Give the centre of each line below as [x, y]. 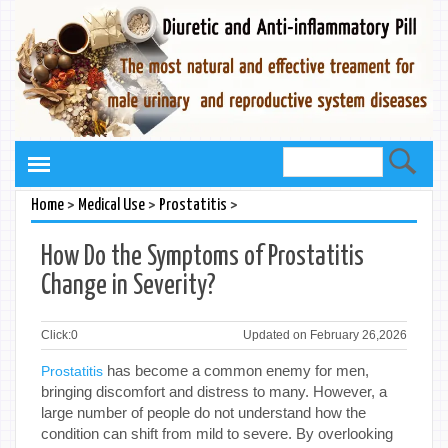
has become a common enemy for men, [236, 370]
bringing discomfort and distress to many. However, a [214, 391]
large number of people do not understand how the [203, 412]
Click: [56, 334]
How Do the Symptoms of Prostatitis [202, 257]
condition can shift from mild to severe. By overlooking [217, 433]
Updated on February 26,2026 [325, 334]
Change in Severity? [128, 286]
